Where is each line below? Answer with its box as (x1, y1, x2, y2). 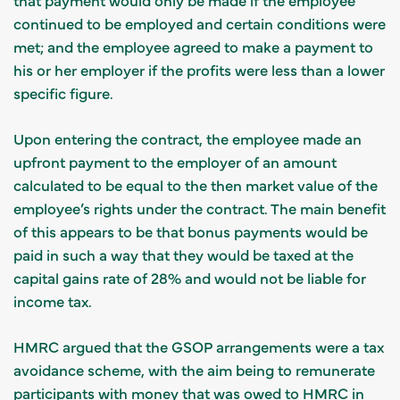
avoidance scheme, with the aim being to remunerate (13, 359, 375, 379)
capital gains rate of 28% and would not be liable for (13, 267, 366, 287)
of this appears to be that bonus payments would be (13, 221, 368, 241)
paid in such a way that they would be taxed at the (13, 244, 354, 264)
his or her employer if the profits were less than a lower (13, 59, 385, 79)
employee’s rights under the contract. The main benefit (13, 197, 386, 218)
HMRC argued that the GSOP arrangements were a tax (13, 336, 384, 356)
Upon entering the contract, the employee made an (13, 128, 362, 148)
